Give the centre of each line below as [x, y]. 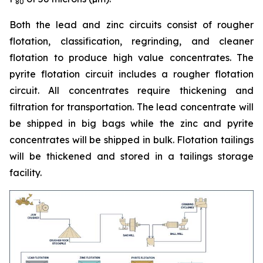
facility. [26, 173]
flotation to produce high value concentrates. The [131, 58]
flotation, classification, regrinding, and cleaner [131, 41]
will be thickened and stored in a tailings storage [131, 156]
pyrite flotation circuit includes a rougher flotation [131, 74]
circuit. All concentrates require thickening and [131, 91]
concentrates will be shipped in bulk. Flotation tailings [131, 140]
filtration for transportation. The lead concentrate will [131, 107]
